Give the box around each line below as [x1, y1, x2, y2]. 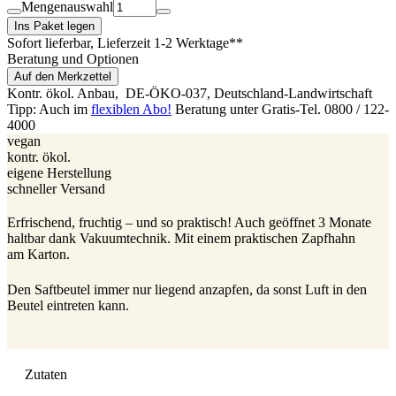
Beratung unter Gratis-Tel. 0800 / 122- [171, 101, 389, 117]
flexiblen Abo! [91, 101, 171, 117]
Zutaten [25, 367, 67, 383]
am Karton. [7, 246, 70, 262]
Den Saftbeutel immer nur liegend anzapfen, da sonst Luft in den [7, 282, 367, 298]
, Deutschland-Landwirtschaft [207, 85, 372, 101]
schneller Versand [7, 180, 105, 196]
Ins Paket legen [14, 19, 95, 33]
